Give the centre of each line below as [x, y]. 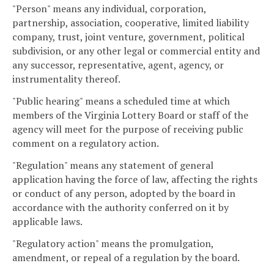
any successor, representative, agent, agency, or [118, 65]
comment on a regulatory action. [86, 143]
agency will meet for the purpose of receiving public [128, 129]
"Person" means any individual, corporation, [109, 9]
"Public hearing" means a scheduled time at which [121, 101]
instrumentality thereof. [66, 79]
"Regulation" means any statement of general [113, 165]
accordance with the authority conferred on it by [120, 207]
